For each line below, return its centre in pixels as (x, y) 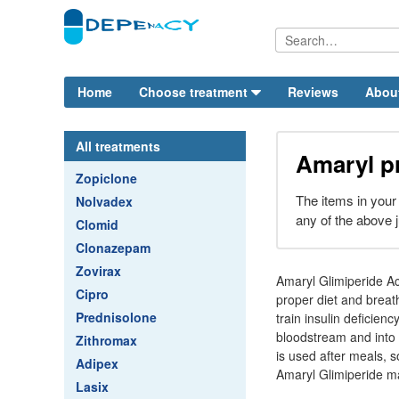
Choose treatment (193, 92)
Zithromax (106, 340)
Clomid (97, 224)
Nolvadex (104, 201)
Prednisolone (116, 317)
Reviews (313, 92)
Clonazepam (113, 248)
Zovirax (98, 271)
